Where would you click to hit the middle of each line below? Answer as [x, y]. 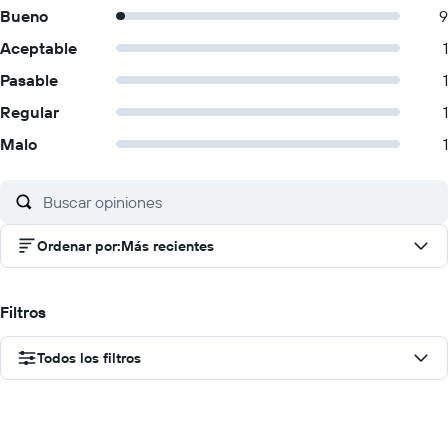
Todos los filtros [89, 358]
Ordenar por [77, 246]
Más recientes [167, 246]
